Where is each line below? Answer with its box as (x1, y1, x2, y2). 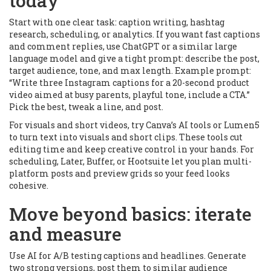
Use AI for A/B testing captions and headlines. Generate (9, 250, 246, 261)
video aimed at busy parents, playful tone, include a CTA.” (9, 89, 250, 100)
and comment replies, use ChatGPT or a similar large (9, 41, 237, 52)
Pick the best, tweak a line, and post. (9, 101, 163, 113)
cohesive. (9, 180, 48, 191)
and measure (9, 222, 122, 246)
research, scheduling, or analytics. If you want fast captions (9, 28, 260, 40)
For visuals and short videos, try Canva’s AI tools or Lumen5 (9, 119, 260, 131)
